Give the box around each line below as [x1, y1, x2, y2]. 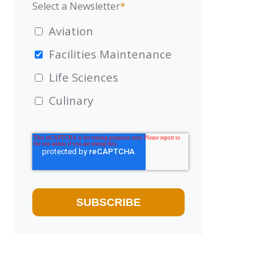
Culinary [48, 92, 93, 108]
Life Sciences [48, 69, 118, 85]
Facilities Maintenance [48, 46, 172, 62]
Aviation [48, 23, 93, 38]
